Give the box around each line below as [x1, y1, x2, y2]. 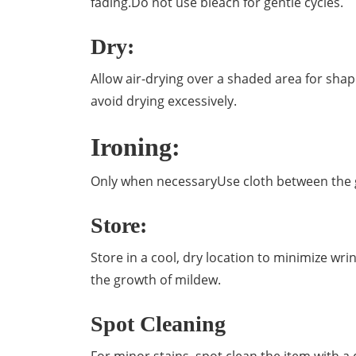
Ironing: [91, 133, 180, 161]
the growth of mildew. [91, 271, 221, 288]
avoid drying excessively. [91, 92, 237, 110]
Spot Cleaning [91, 311, 226, 336]
